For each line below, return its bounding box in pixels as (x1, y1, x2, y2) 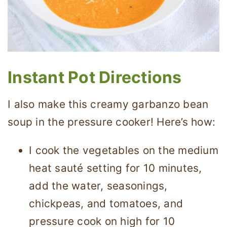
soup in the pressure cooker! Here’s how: (8, 116, 215, 129)
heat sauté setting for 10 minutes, (29, 161, 202, 174)
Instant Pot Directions (8, 67, 182, 88)
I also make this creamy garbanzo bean (8, 98, 209, 111)
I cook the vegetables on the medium (29, 143, 218, 157)
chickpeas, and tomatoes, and (29, 197, 183, 210)
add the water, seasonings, (29, 179, 168, 192)
